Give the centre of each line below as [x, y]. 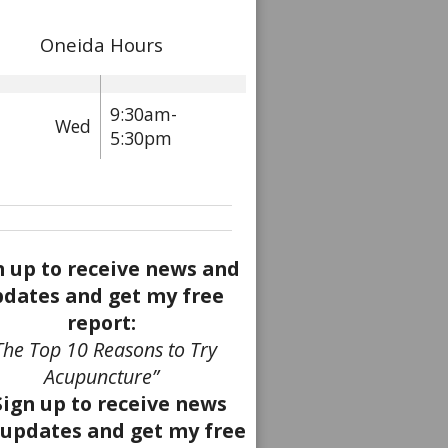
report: [101, 322]
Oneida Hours [101, 44]
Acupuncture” [101, 376]
